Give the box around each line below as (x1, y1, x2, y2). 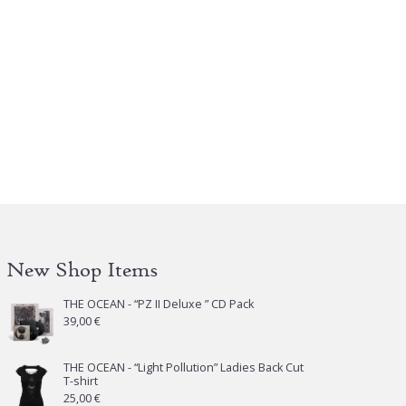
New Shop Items (6, 256, 159, 282)
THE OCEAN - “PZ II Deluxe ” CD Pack (63, 296, 255, 312)
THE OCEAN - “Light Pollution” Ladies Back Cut (63, 360, 304, 375)
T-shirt (63, 373, 99, 389)
